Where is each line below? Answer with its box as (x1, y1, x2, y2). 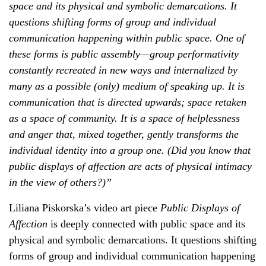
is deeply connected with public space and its (47, 218, 245, 230)
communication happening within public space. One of (9, 32, 245, 45)
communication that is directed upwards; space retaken (9, 96, 246, 109)
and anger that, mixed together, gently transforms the (9, 128, 239, 141)
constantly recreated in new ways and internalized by (9, 64, 237, 77)
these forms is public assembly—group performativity (9, 48, 239, 61)
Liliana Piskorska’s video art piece (9, 202, 160, 214)
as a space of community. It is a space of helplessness (9, 112, 240, 125)
